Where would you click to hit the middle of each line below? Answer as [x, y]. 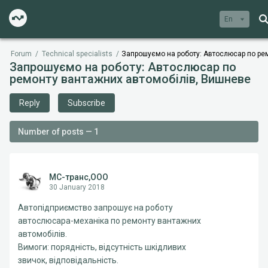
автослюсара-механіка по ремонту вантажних [109, 221]
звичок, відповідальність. [68, 260]
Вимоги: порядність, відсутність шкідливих [102, 247]
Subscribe [86, 103]
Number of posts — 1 [58, 132]
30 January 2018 [77, 187]
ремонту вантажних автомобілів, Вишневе [130, 79]
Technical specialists [77, 54]
